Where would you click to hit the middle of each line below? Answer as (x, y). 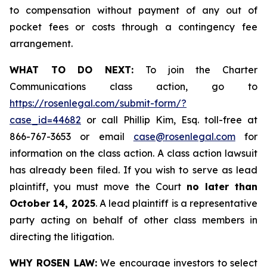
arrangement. (41, 44)
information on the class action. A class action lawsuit (133, 153)
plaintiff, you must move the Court (98, 187)
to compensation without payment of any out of (133, 10)
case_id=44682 (45, 120)
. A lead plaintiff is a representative (176, 203)
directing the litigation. (62, 237)
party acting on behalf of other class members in (133, 220)
